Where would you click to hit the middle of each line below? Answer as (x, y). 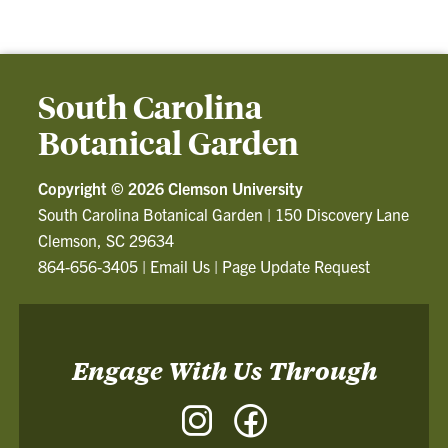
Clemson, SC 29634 (106, 239)
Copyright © (83, 187)
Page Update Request (296, 265)
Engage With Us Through (224, 369)
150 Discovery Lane (342, 213)
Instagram (250, 410)
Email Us (180, 265)
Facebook (303, 410)
